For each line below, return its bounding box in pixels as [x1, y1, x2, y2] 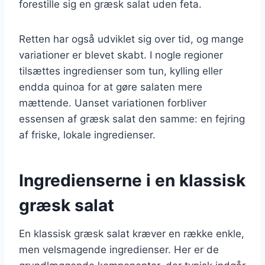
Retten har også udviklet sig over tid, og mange [19, 33, 244, 45]
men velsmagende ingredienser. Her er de [19, 243, 219, 256]
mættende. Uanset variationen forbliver [19, 96, 206, 109]
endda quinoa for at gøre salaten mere [19, 80, 202, 93]
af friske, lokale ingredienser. [19, 128, 156, 141]
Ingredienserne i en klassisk [19, 170, 245, 190]
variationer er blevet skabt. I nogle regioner [19, 49, 223, 61]
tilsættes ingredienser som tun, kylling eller [19, 64, 222, 77]
